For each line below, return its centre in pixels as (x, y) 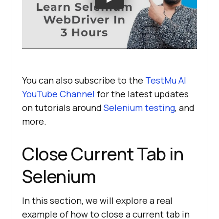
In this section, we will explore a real (97, 200)
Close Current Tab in (103, 153)
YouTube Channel (58, 94)
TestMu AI (166, 80)
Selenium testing (139, 107)
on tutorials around (63, 107)
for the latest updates (142, 94)
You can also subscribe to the (84, 80)
